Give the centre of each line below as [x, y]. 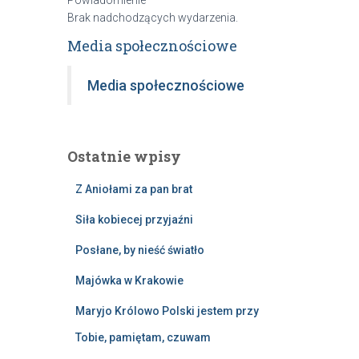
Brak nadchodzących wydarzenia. [152, 17]
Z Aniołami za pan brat [133, 189]
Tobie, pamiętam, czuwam [143, 337]
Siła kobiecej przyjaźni [134, 219]
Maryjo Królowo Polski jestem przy [167, 311]
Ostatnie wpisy [124, 156]
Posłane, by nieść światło [139, 250]
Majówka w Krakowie [129, 280]
